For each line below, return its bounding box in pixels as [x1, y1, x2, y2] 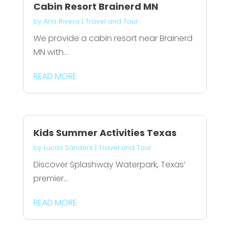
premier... [33, 172, 68, 184]
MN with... [33, 46, 68, 59]
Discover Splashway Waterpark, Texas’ [33, 158, 185, 170]
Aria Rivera [43, 16, 80, 27]
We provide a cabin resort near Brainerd [33, 32, 193, 45]
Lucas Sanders [43, 142, 93, 152]
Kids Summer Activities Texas [33, 126, 177, 139]
